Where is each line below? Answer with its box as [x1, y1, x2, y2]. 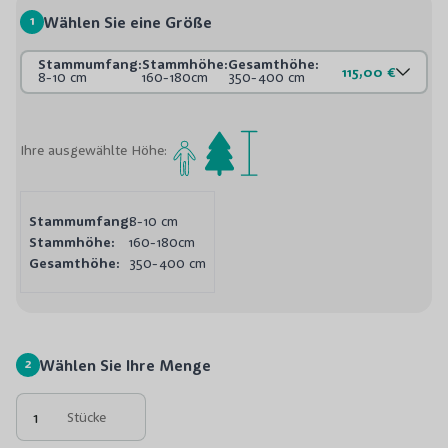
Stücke [67, 407, 106, 426]
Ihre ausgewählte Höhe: [20, 141, 167, 159]
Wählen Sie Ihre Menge [40, 355, 211, 375]
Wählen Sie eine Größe [44, 12, 212, 32]
